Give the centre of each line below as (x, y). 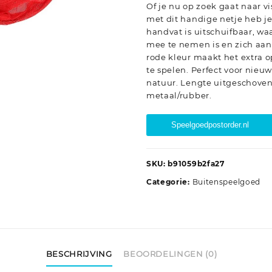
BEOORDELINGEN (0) (170, 253)
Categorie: (169, 182)
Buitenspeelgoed (226, 182)
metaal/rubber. (179, 96)
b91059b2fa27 (196, 164)
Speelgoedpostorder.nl (210, 125)
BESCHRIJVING (79, 253)
